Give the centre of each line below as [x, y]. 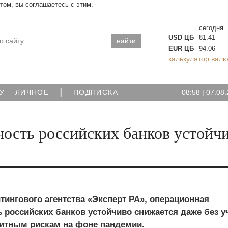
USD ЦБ [181, 37]
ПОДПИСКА [96, 92]
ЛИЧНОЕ [32, 92]
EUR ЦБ [181, 49]
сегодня [211, 28]
